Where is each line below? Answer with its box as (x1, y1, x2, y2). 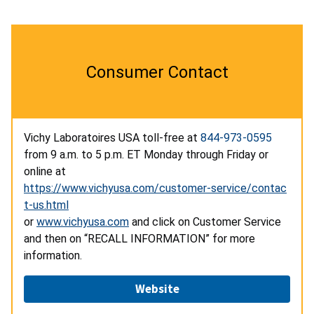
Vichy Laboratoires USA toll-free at (24, 130, 200, 144)
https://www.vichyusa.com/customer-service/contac (24, 181, 287, 195)
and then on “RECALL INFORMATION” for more (24, 231, 255, 245)
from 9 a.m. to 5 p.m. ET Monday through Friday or (24, 147, 268, 161)
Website (135, 280, 179, 296)
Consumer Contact (86, 62, 228, 82)
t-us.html (24, 198, 69, 212)
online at (24, 164, 66, 178)
